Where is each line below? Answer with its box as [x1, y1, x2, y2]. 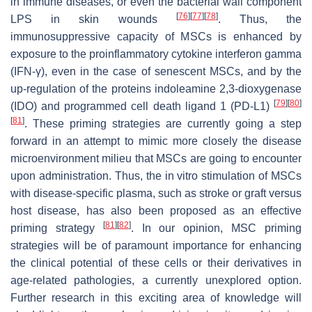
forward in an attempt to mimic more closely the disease [10, 134, 302, 147]
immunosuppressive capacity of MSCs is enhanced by [10, 30, 302, 42]
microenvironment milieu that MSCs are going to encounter [10, 152, 302, 164]
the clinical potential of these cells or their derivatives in [10, 256, 302, 269]
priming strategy [10, 221, 103, 234]
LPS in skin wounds [10, 13, 176, 25]
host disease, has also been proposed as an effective [10, 204, 302, 217]
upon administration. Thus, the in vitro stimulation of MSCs [10, 169, 302, 182]
